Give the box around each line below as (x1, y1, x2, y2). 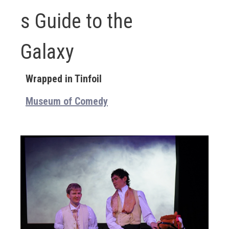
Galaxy (20, 40, 74, 64)
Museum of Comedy (26, 95, 108, 107)
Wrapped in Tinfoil (26, 73, 102, 85)
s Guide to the (20, 9, 133, 33)
